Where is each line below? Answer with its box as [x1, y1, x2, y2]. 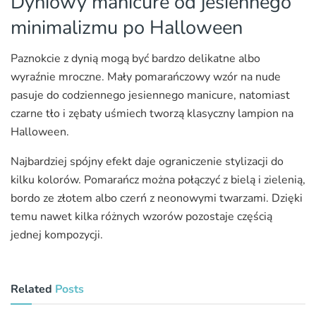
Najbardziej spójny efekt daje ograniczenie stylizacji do [11, 154, 284, 170]
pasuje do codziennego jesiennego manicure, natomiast [11, 87, 290, 104]
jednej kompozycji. [11, 227, 103, 243]
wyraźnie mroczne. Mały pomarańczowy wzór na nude [11, 69, 281, 85]
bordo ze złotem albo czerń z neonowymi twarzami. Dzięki [11, 190, 303, 207]
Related [11, 281, 52, 298]
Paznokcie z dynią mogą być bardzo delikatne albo [11, 51, 260, 67]
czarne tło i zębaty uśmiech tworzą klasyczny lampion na [11, 106, 293, 122]
